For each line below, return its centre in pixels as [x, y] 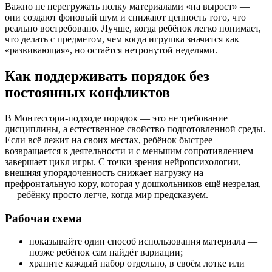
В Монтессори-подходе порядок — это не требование [116, 118]
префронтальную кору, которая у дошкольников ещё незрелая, [133, 184]
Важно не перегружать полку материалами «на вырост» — [127, 7]
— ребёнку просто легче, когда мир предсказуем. [107, 195]
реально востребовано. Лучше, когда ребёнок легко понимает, [133, 29]
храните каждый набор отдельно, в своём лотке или [137, 263]
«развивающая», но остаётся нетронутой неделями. [111, 50]
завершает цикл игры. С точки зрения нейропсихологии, [123, 162]
